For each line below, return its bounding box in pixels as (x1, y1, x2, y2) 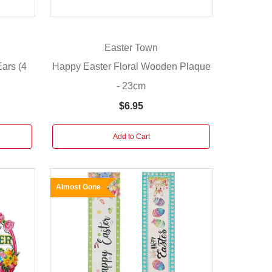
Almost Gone (55, 182, 101, 191)
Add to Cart (112, 132, 150, 141)
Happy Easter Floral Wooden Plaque (52, 61, 211, 72)
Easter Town (104, 42, 158, 53)
